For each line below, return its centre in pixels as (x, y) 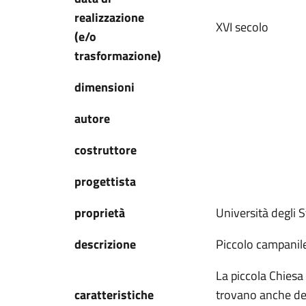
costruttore (106, 150)
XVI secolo (242, 27)
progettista (105, 181)
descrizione (105, 244)
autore (92, 119)
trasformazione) (118, 56)
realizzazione (109, 17)
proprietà (100, 213)
